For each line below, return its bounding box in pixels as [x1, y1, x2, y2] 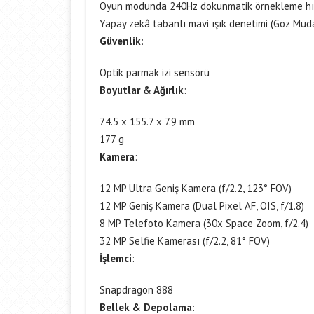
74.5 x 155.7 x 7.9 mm [100, 115, 195, 128]
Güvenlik [100, 34, 141, 48]
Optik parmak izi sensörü [100, 66, 210, 79]
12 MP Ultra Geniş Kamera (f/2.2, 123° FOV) [100, 182, 292, 195]
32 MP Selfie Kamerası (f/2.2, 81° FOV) [100, 234, 270, 247]
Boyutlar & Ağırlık [100, 83, 184, 97]
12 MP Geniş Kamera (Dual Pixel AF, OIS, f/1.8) [100, 199, 304, 212]
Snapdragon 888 [100, 283, 173, 296]
